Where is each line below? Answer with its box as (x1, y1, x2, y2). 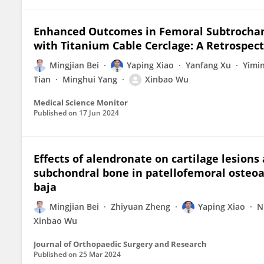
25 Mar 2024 (79, 249, 121, 259)
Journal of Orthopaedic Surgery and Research (34, 239, 207, 249)
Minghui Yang (62, 74, 117, 85)
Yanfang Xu (186, 60, 231, 71)
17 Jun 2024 (79, 108, 119, 118)
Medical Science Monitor (34, 97, 128, 108)
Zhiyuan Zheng (111, 201, 170, 212)
